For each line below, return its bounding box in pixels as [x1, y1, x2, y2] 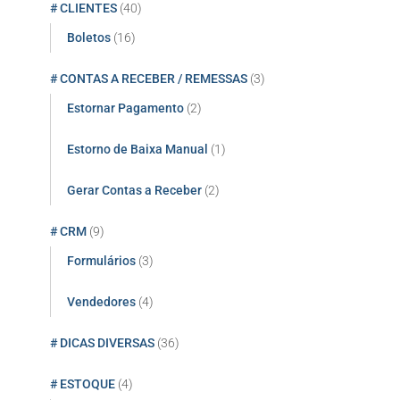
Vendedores [67, 294, 136, 309]
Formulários [67, 253, 136, 268]
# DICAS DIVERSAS [50, 335, 154, 350]
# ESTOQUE [50, 376, 115, 391]
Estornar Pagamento [67, 100, 184, 115]
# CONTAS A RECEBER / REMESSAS [50, 71, 247, 86]
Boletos [67, 29, 111, 45]
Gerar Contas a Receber [67, 182, 202, 197]
